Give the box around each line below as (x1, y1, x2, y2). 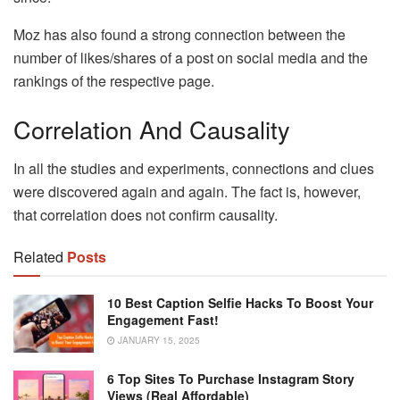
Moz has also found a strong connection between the (13, 24, 346, 46)
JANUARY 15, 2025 (115, 334, 200, 347)
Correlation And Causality (13, 111, 290, 146)
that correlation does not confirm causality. (13, 204, 278, 226)
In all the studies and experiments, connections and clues (13, 158, 374, 179)
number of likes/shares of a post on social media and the (13, 47, 368, 69)
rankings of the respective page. (13, 71, 214, 92)
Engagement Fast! (107, 311, 219, 329)
